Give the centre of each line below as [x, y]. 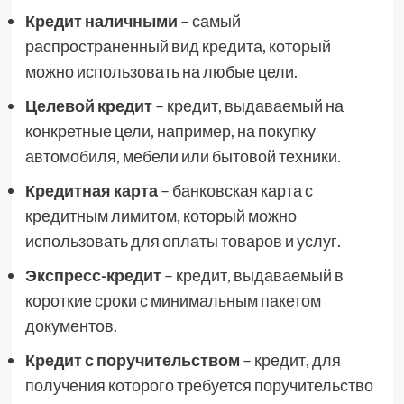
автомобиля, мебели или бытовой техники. [183, 156]
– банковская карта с [235, 190]
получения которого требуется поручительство [199, 385]
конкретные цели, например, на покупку [170, 131]
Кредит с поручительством [132, 360]
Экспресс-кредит [93, 275]
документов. [71, 326]
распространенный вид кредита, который [178, 46]
